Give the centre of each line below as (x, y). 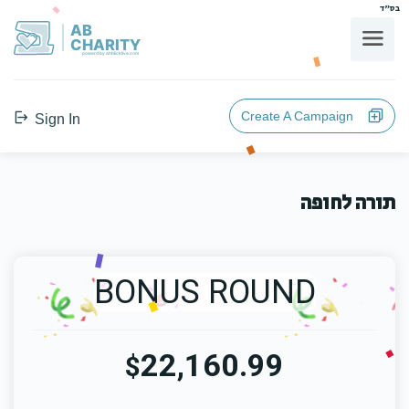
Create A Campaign (303, 116)
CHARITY (105, 44)
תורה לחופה (348, 204)
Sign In (56, 119)
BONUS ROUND (204, 292)
